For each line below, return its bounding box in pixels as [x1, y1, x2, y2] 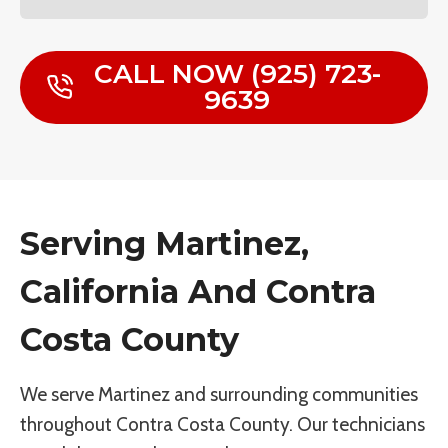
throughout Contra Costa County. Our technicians [20, 412, 425, 436]
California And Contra [20, 271, 376, 311]
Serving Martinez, [20, 223, 309, 263]
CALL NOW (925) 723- [93, 57, 381, 91]
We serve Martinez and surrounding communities [20, 382, 418, 406]
